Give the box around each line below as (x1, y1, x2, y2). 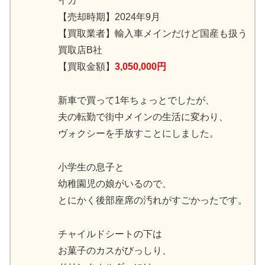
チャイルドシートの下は (58, 228, 162, 239)
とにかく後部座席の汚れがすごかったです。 (58, 195, 247, 205)
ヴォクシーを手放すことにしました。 (58, 128, 219, 138)
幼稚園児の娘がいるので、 (58, 178, 172, 189)
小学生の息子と (58, 161, 124, 172)
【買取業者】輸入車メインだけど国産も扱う (58, 28, 247, 39)
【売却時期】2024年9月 (58, 12, 160, 22)
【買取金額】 (58, 62, 115, 72)
